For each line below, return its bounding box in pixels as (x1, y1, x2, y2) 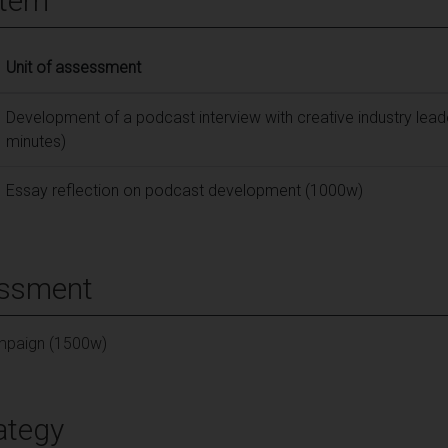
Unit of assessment (6, 57, 141, 77)
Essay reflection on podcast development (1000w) (6, 180, 363, 200)
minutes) (6, 131, 66, 151)
